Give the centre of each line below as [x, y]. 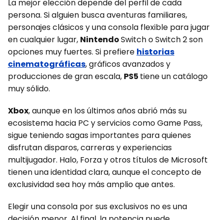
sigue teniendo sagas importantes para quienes [99, 135]
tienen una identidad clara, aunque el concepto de [105, 172]
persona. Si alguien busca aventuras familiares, [97, 15]
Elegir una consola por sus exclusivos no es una [97, 206]
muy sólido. [29, 88]
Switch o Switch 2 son [162, 39]
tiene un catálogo [174, 76]
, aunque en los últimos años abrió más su [108, 110]
